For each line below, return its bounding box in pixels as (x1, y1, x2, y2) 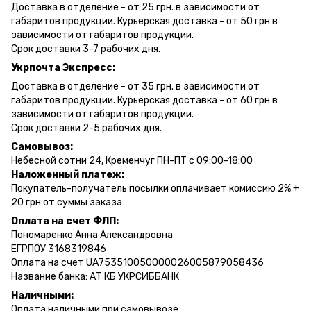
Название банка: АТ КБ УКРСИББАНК (11, 270, 179, 283)
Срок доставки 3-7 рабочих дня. (11, 42, 160, 55)
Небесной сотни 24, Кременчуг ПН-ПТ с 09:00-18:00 (11, 154, 253, 167)
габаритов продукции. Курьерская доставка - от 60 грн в (11, 94, 278, 106)
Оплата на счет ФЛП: (11, 215, 119, 227)
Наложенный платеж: (11, 168, 124, 180)
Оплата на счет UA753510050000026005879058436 (11, 256, 264, 269)
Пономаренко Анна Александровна (11, 228, 173, 241)
